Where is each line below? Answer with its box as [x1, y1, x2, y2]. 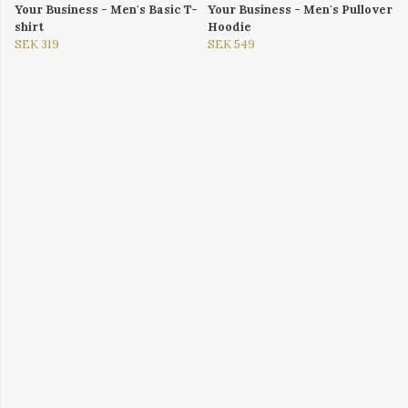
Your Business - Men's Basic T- [15, 2, 198, 18]
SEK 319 [15, 36, 59, 53]
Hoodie [208, 19, 251, 36]
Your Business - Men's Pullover [208, 2, 393, 18]
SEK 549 [208, 36, 255, 53]
